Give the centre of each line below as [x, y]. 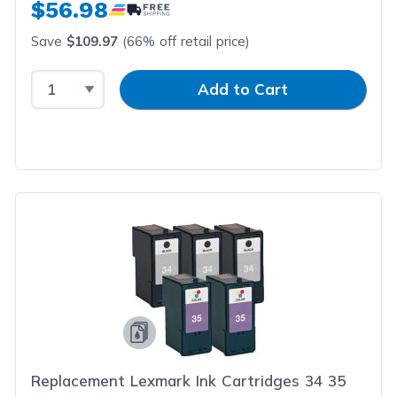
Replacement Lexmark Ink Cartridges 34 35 [189, 380]
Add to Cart [243, 89]
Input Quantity [157, 80]
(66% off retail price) [184, 42]
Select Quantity [88, 80]
